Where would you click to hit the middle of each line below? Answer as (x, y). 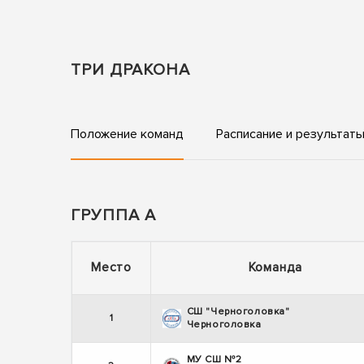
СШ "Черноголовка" (238, 312)
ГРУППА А (113, 216)
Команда (275, 268)
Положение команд (127, 134)
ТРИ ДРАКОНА (130, 70)
